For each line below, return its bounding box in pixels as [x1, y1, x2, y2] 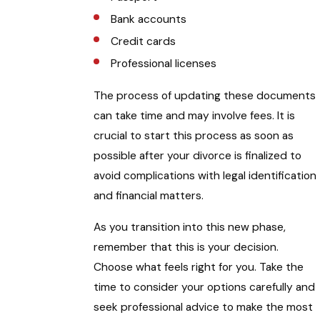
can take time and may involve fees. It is [94, 109, 296, 124]
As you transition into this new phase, [94, 220, 286, 235]
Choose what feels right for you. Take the [94, 260, 304, 275]
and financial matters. [94, 189, 204, 204]
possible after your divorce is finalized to [94, 149, 302, 164]
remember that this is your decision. [94, 240, 279, 255]
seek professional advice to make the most [94, 300, 314, 315]
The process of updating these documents [94, 89, 316, 104]
